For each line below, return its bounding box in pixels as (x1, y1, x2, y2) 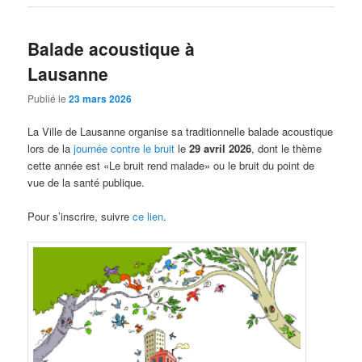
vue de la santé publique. (27, 175, 145, 191)
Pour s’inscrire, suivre (27, 208, 133, 225)
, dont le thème (251, 141, 322, 157)
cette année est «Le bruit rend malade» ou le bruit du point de (27, 158, 315, 174)
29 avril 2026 (189, 141, 252, 157)
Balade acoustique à (27, 36, 196, 61)
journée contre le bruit (74, 141, 175, 157)
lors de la (27, 141, 74, 157)
